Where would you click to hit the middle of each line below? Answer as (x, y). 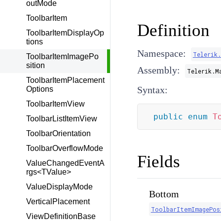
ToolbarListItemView (62, 119)
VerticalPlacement (58, 202)
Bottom (164, 194)
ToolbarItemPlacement (65, 80)
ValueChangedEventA (65, 163)
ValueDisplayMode (59, 187)
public (168, 117)
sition (36, 65)
